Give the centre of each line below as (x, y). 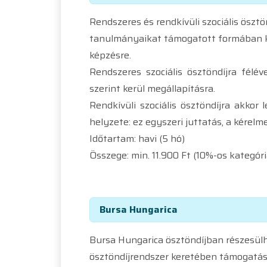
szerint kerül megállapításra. (152, 88)
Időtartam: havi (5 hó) (137, 138)
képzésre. (110, 55)
